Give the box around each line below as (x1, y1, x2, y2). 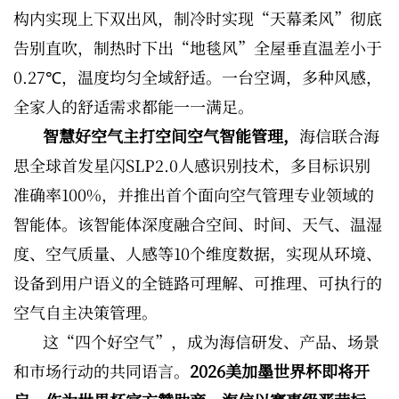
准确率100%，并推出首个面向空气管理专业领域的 (13, 182, 374, 206)
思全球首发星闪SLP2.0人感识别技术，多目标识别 (13, 152, 370, 176)
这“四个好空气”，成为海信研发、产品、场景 (43, 329, 379, 353)
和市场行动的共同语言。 (13, 358, 190, 382)
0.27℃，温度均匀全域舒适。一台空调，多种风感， (13, 64, 382, 88)
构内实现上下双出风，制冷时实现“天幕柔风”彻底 (13, 5, 382, 29)
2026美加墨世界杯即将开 (190, 358, 370, 382)
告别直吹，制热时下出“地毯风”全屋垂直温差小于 (13, 35, 382, 59)
